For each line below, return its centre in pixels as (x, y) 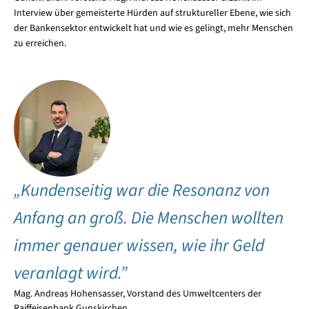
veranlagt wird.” (70, 273)
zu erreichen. (40, 44)
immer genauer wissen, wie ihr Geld (139, 246)
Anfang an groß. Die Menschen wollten (148, 218)
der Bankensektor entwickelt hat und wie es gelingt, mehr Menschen (153, 29)
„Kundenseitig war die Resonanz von (141, 191)
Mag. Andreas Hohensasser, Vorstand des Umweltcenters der (137, 294)
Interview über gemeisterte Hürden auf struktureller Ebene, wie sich (152, 13)
